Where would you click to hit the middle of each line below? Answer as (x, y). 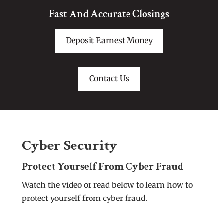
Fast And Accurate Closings (109, 14)
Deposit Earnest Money (109, 40)
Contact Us (109, 79)
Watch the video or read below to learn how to (107, 185)
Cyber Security (69, 146)
